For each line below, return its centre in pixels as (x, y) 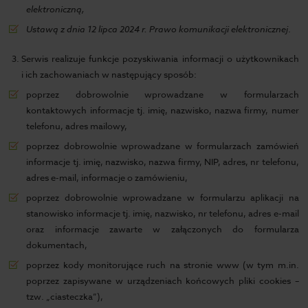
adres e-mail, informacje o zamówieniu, (107, 177)
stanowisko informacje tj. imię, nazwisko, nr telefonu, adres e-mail (163, 213)
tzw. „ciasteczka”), (65, 296)
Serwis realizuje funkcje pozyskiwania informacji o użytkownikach (160, 58)
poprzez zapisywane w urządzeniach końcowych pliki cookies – (163, 280)
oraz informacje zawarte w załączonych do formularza (163, 229)
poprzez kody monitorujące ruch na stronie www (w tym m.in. (163, 265)
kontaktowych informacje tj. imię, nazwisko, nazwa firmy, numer (163, 110)
